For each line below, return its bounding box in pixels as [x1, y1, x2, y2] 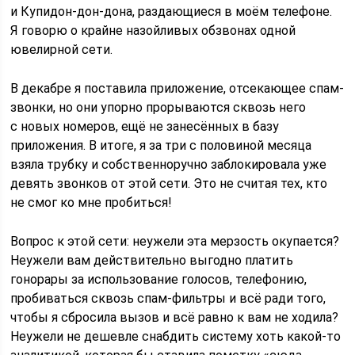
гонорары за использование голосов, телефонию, [10, 272, 307, 287]
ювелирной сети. [10, 42, 113, 57]
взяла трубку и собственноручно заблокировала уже [10, 157, 327, 172]
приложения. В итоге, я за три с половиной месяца [10, 138, 312, 153]
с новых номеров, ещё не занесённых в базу [10, 119, 280, 134]
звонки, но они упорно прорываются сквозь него [10, 100, 307, 115]
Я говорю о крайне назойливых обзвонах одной [10, 23, 296, 38]
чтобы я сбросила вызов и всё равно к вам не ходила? [10, 310, 339, 325]
